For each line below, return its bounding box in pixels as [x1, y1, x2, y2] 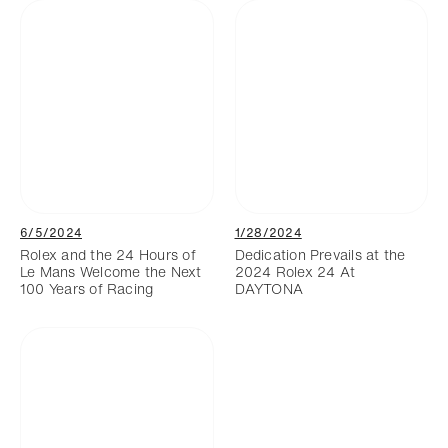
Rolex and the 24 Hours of [20, 243, 196, 265]
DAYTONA [234, 277, 304, 299]
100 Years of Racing [20, 277, 154, 299]
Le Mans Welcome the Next [20, 260, 202, 282]
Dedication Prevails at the [234, 243, 406, 265]
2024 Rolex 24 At [234, 260, 356, 282]
